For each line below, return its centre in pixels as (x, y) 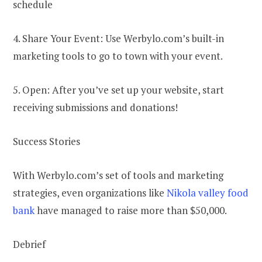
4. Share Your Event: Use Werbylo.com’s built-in (118, 38)
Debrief (32, 244)
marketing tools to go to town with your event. (118, 56)
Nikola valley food (208, 192)
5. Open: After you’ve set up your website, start (118, 89)
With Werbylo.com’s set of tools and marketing (118, 175)
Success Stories (46, 141)
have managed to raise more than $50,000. (131, 210)
